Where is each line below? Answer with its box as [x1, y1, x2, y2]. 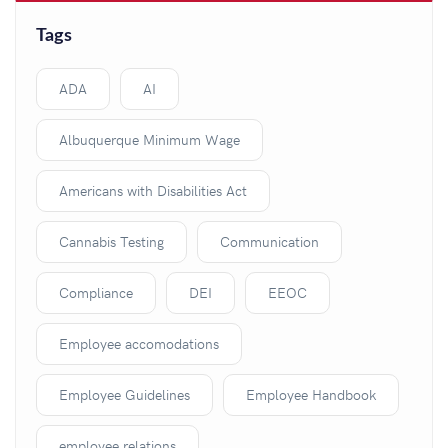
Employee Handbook [246, 384, 376, 404]
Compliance [59, 282, 133, 302]
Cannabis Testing [59, 231, 164, 251]
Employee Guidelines [59, 384, 190, 404]
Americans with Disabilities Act [59, 180, 247, 200]
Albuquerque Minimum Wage [59, 129, 240, 149]
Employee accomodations [59, 333, 219, 353]
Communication [220, 231, 319, 251]
